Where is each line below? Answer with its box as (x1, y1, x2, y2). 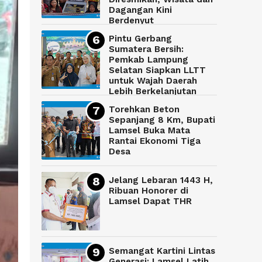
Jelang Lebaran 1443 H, (109, 175, 213, 186)
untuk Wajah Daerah (109, 75, 197, 87)
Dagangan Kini (109, 5, 172, 16)
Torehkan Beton (109, 104, 180, 115)
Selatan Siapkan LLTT (109, 65, 206, 76)
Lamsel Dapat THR (109, 196, 192, 207)
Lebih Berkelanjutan (109, 86, 196, 97)
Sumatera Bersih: (109, 44, 184, 55)
